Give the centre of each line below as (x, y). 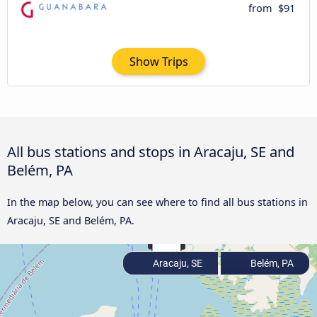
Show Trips (158, 62)
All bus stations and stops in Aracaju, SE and (151, 152)
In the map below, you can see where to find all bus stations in (157, 202)
